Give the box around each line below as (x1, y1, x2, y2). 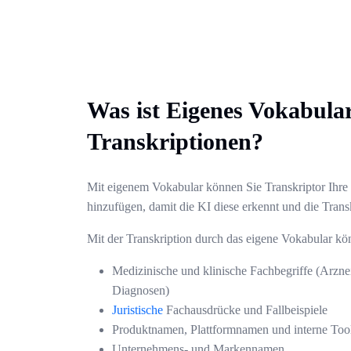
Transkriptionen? (87, 128, 263, 155)
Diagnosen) (112, 284, 169, 298)
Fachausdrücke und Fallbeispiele (163, 303, 327, 317)
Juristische (112, 303, 163, 317)
